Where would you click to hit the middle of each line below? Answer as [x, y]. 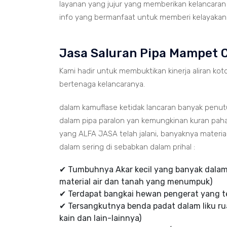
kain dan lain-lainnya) [100, 218]
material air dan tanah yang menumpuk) [136, 182]
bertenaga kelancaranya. [102, 84]
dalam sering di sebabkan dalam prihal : [127, 147]
